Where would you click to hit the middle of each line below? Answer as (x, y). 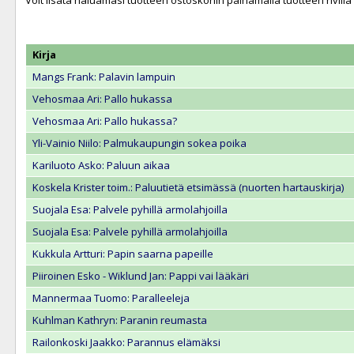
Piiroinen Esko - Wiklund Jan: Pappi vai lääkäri (141, 276)
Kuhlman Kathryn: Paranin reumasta (120, 320)
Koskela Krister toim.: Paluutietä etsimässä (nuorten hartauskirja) (188, 188)
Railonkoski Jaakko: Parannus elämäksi (126, 343)
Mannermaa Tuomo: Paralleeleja (111, 298)
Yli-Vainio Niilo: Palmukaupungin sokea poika (139, 143)
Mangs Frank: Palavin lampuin (104, 77)
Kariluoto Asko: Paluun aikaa (101, 166)
